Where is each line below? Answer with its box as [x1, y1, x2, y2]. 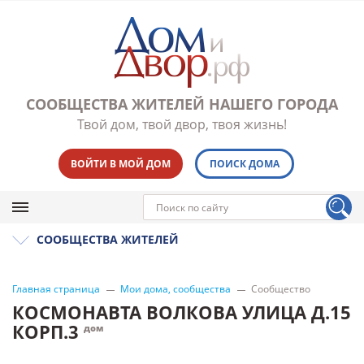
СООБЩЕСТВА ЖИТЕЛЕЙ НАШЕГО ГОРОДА [26, 94, 338, 114]
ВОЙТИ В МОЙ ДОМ [70, 157, 171, 171]
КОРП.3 [12, 319, 84, 344]
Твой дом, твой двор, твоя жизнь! [77, 115, 287, 133]
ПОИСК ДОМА [209, 157, 279, 171]
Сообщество [251, 282, 310, 296]
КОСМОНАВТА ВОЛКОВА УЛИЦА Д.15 [12, 300, 351, 324]
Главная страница [12, 282, 100, 296]
